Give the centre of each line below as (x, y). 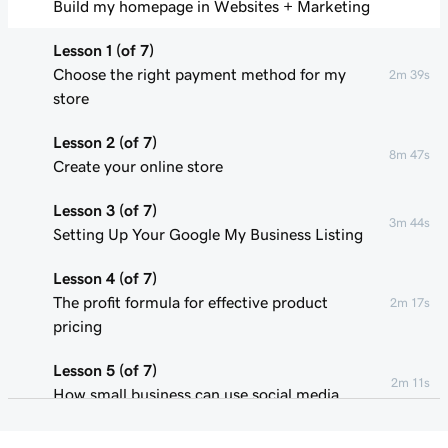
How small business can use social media (196, 394)
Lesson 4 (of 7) (105, 278)
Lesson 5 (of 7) (105, 370)
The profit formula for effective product (190, 302)
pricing (77, 326)
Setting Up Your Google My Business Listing (208, 234)
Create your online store (138, 166)
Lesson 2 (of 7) (105, 142)
